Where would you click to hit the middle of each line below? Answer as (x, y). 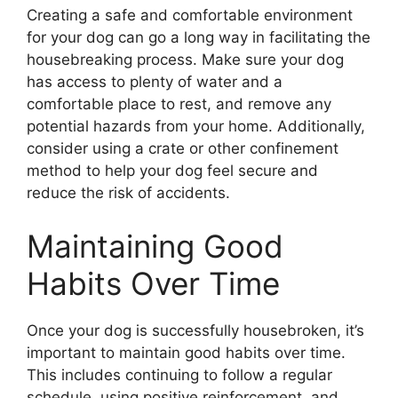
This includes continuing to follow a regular (179, 374)
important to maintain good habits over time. (186, 352)
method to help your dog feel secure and (172, 171)
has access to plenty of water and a (155, 82)
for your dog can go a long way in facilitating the (199, 38)
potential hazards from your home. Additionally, (196, 127)
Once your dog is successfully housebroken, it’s (195, 330)
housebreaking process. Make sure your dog (185, 60)
